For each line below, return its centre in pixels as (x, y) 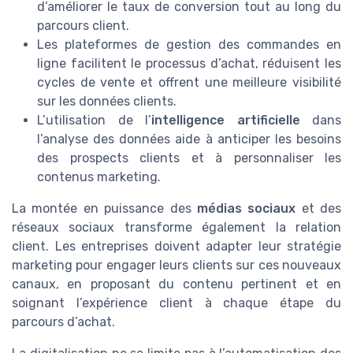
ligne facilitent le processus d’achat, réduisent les (189, 64)
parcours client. (83, 26)
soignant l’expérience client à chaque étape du (176, 303)
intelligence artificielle (226, 121)
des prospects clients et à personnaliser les (189, 158)
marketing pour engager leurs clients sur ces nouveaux (176, 266)
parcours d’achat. (63, 322)
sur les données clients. (107, 102)
